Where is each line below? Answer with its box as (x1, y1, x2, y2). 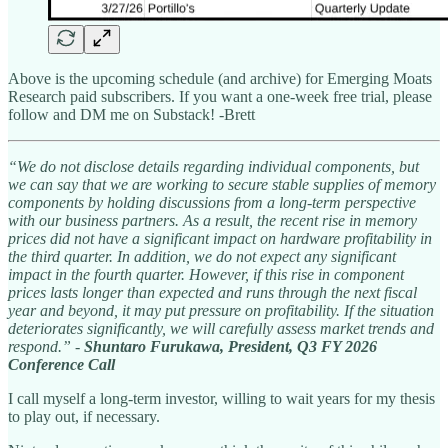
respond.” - (8, 337, 84, 355)
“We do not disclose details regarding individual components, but (8, 157, 419, 175)
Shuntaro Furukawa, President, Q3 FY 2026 (84, 337, 377, 355)
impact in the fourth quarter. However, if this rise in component (8, 265, 404, 283)
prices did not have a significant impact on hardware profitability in (8, 229, 432, 247)
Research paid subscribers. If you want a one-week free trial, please (8, 87, 432, 105)
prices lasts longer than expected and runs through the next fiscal (8, 283, 417, 301)
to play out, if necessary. (8, 407, 160, 425)
